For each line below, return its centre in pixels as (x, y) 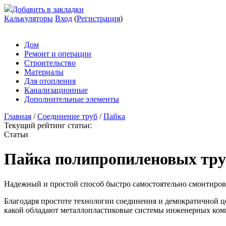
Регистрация (98, 18)
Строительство (50, 63)
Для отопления (50, 81)
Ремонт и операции (58, 54)
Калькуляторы (29, 18)
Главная (18, 116)
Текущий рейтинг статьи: (48, 125)
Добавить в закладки (48, 9)
